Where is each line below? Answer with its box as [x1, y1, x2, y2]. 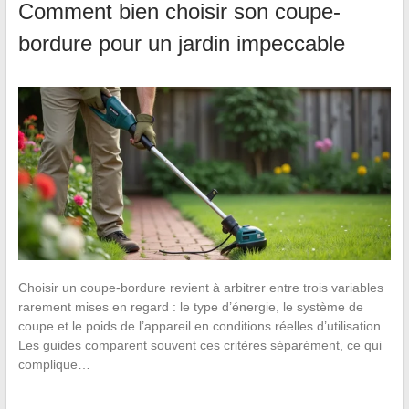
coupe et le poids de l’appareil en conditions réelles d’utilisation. [17, 319, 384, 334]
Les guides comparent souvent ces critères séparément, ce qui [17, 338, 382, 353]
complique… [17, 357, 90, 372]
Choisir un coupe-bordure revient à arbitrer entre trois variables [17, 280, 383, 296]
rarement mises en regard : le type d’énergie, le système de [17, 299, 363, 315]
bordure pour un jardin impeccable [17, 30, 345, 56]
